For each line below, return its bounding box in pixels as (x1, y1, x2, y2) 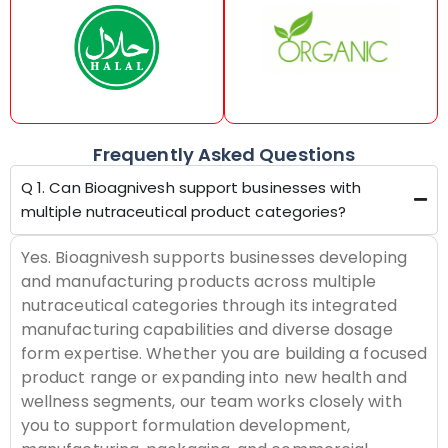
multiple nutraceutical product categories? (21, 200, 347, 222)
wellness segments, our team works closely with (21, 389, 402, 413)
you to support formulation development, (21, 413, 351, 437)
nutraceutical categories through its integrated (21, 293, 397, 317)
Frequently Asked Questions (92, 141, 356, 167)
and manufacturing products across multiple (21, 269, 377, 293)
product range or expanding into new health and (21, 365, 407, 389)
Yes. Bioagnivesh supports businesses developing (21, 245, 407, 269)
